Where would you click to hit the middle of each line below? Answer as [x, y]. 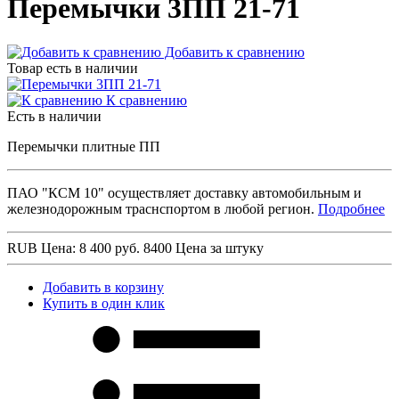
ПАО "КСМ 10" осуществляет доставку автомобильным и [184, 192]
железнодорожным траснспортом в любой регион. [163, 208]
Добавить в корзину [103, 287]
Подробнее [351, 208]
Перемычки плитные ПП [84, 146]
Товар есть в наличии [73, 68]
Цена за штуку [220, 248]
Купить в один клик [104, 303]
